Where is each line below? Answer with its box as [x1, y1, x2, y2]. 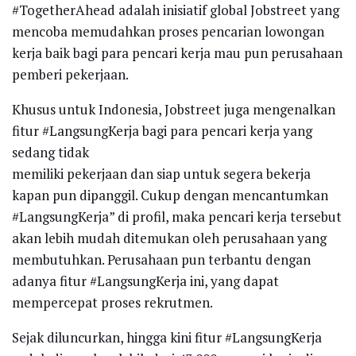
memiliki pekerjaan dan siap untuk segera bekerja [12, 164, 311, 184]
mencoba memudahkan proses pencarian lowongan [12, 22, 324, 41]
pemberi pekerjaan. [12, 65, 129, 84]
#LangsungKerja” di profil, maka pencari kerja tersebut [12, 207, 342, 226]
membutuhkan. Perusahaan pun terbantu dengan [12, 250, 311, 269]
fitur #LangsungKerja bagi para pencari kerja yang [12, 122, 312, 141]
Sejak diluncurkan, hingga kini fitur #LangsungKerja [12, 328, 322, 347]
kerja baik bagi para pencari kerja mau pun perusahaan [12, 44, 342, 63]
